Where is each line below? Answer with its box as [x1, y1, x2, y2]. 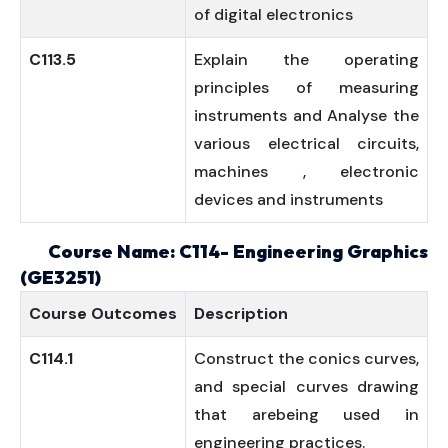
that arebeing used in [194, 404, 419, 425]
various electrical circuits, [194, 133, 419, 154]
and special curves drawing [194, 376, 419, 397]
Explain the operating [194, 49, 419, 70]
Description [194, 303, 288, 324]
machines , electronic [194, 161, 419, 182]
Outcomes [91, 303, 177, 324]
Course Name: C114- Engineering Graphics [20, 240, 428, 263]
